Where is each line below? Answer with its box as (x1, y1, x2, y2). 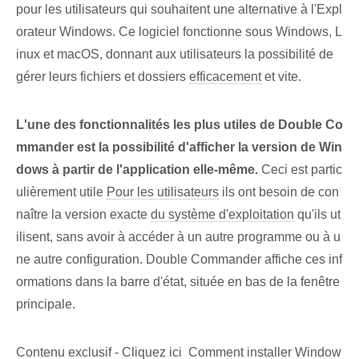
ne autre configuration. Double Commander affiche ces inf (16, 252, 342, 267)
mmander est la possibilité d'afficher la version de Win (16, 140, 342, 155)
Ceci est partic (258, 163, 342, 177)
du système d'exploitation (151, 208, 294, 222)
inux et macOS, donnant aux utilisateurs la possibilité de (16, 47, 333, 62)
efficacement (189, 70, 261, 84)
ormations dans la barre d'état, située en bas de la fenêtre (16, 275, 340, 289)
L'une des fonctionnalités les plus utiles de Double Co (16, 118, 343, 132)
